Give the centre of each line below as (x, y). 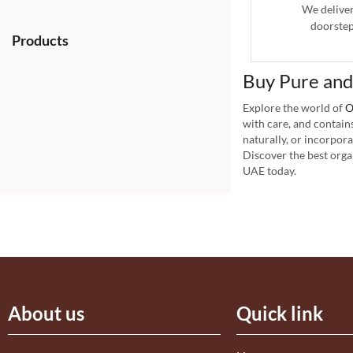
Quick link (280, 314)
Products (40, 41)
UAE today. (269, 171)
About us (46, 314)
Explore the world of (294, 108)
